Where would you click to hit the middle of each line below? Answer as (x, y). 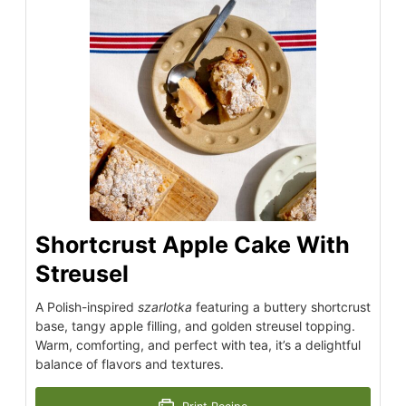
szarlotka (165, 306)
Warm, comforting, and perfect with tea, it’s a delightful (198, 344)
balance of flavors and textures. (130, 363)
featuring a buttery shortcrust (281, 306)
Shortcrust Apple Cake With (193, 244)
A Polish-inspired (87, 306)
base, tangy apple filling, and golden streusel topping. (195, 325)
